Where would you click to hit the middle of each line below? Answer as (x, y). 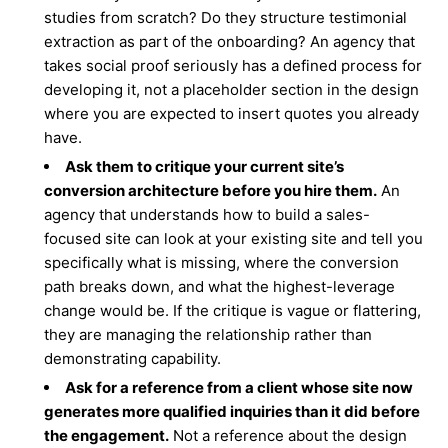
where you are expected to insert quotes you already (232, 113)
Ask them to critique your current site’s (205, 166)
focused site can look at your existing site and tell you (234, 238)
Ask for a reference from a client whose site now (239, 387)
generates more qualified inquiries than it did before (232, 411)
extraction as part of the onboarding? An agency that (230, 41)
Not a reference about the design (288, 435)
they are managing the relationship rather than (208, 334)
